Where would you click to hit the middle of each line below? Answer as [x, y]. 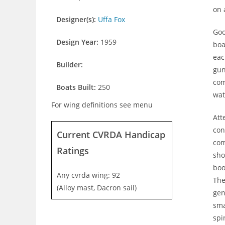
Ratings [73, 151]
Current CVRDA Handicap [111, 135]
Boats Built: [77, 87]
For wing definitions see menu [102, 105]
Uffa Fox [111, 19]
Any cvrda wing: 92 [88, 175]
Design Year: [78, 42]
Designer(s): [77, 19]
